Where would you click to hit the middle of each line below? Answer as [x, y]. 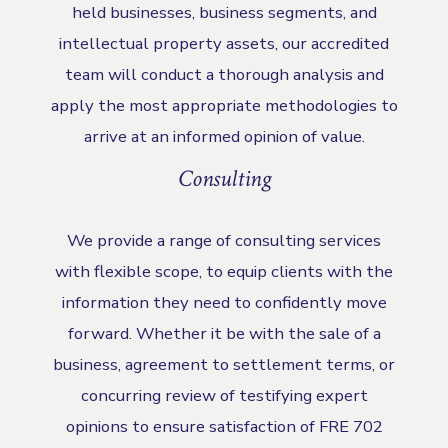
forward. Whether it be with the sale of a [224, 333]
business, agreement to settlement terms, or [224, 364]
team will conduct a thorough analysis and [224, 74]
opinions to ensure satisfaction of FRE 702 [224, 426]
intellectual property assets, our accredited [224, 43]
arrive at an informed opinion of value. [224, 136]
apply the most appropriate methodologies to [224, 105]
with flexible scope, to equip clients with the [224, 271]
